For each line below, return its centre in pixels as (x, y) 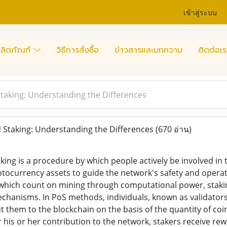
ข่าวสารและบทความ (148, 50)
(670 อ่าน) (173, 129)
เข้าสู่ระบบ (200, 12)
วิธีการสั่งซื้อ (78, 50)
